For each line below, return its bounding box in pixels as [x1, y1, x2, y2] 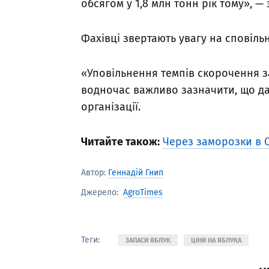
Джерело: [81, 187, 118, 198]
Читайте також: [81, 135, 160, 149]
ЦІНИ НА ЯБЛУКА [191, 236, 241, 244]
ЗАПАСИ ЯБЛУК [125, 236, 171, 244]
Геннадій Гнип [108, 168, 163, 178]
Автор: [81, 168, 108, 178]
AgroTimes [123, 187, 163, 198]
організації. [81, 100, 141, 114]
